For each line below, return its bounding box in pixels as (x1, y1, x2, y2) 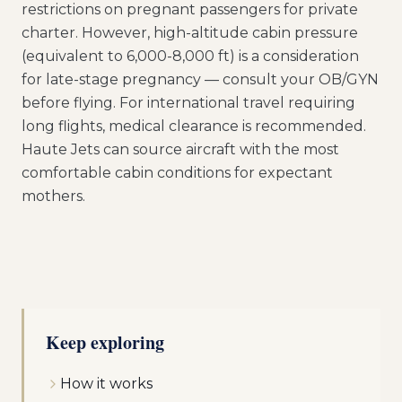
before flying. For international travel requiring (22, 94, 355, 111)
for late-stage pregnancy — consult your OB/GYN (22, 71, 379, 88)
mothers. (22, 188, 85, 205)
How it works (60, 375, 153, 392)
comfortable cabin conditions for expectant (22, 164, 333, 181)
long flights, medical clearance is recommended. (22, 118, 366, 135)
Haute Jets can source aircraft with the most (22, 141, 339, 158)
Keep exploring (46, 329, 164, 355)
